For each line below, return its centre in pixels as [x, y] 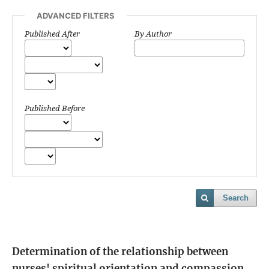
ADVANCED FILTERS [76, 15]
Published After [52, 33]
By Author [153, 33]
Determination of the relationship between [120, 251]
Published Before [55, 108]
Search [236, 198]
